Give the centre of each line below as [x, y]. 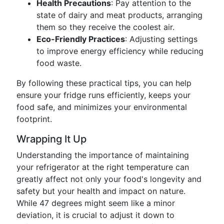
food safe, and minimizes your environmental [102, 107]
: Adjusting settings [161, 39]
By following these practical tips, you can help [104, 83]
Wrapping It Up [51, 139]
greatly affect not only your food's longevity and [109, 179]
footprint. [34, 119]
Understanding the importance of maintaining [103, 155]
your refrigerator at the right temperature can [103, 167]
